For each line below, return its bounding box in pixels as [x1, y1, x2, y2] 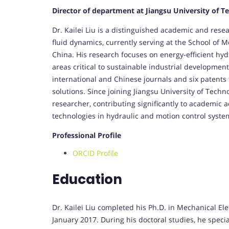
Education [52, 170, 122, 189]
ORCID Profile [73, 148, 118, 158]
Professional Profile [52, 130, 121, 141]
